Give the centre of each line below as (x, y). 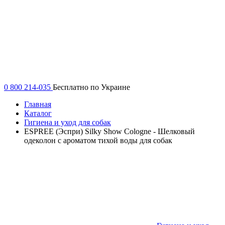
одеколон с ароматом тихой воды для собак (98, 140)
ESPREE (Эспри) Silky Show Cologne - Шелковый (109, 131)
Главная (38, 104)
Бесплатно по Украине (91, 87)
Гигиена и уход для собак (68, 122)
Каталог (38, 113)
